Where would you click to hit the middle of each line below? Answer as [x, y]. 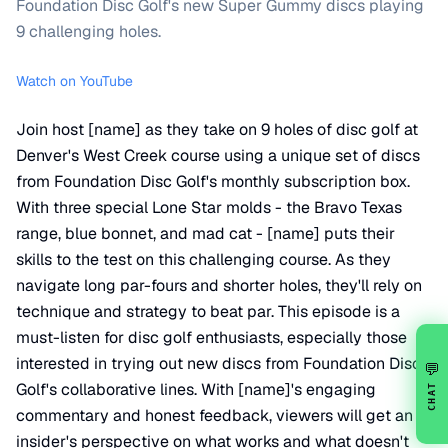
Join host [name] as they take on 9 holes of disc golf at [217, 129]
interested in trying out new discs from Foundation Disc [218, 363]
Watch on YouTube [74, 81]
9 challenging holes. [88, 31]
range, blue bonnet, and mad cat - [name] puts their [205, 233]
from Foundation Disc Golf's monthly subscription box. [213, 181]
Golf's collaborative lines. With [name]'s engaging [196, 389]
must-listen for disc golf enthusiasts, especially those [211, 337]
